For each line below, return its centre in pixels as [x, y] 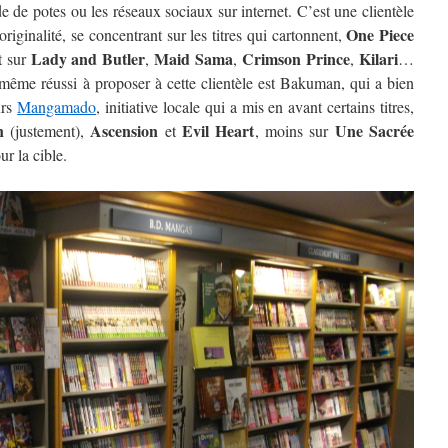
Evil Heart [218, 130]
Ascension [124, 130]
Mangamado [57, 106]
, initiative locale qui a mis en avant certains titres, [255, 106]
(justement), [47, 130]
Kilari [379, 58]
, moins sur [294, 130]
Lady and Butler [88, 58]
